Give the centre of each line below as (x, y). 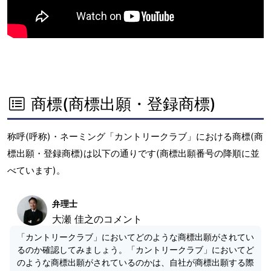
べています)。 (36, 170)
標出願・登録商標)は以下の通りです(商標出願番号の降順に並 (133, 153)
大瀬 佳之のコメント (97, 219)
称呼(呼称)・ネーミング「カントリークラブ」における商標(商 (135, 136)
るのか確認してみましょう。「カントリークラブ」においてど (135, 250)
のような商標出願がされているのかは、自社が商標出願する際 (135, 262)
